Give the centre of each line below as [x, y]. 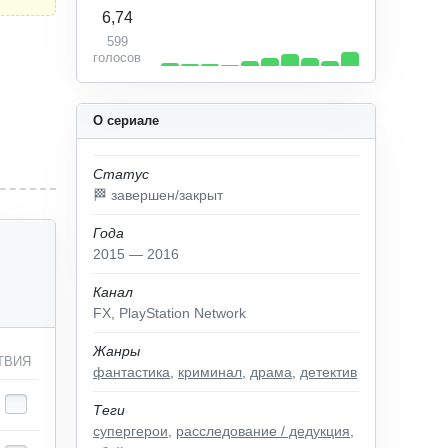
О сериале [126, 120]
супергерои [130, 431]
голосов [117, 57]
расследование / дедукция [263, 431]
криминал [210, 372]
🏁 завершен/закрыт [158, 195]
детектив [328, 372]
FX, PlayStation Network [169, 313]
